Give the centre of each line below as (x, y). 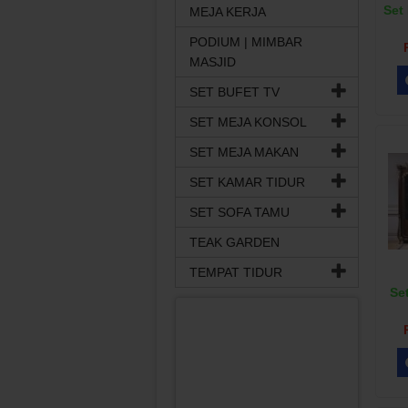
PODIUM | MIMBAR (246, 42)
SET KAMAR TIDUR (247, 182)
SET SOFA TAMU (240, 212)
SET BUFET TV (235, 92)
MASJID (213, 62)
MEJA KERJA (228, 12)
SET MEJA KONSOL (248, 122)
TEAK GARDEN (235, 242)
